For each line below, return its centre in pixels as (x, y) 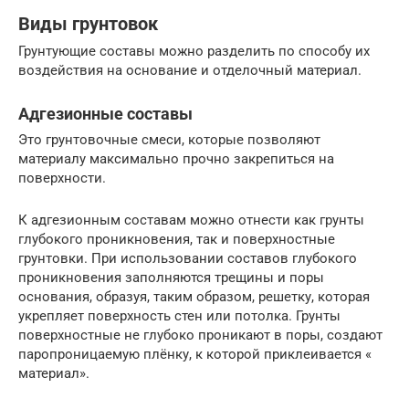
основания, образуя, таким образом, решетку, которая (194, 297)
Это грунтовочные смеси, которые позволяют (169, 140)
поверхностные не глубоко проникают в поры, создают (200, 336)
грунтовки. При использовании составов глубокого (188, 259)
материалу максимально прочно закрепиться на (176, 159)
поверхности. (62, 178)
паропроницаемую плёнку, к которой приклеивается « (195, 355)
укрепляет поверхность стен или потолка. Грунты (179, 316)
